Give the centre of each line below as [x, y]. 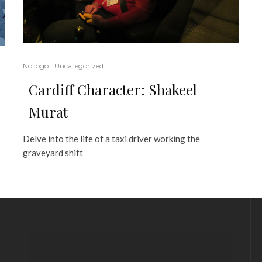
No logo [36, 66]
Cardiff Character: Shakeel [113, 90]
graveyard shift [53, 153]
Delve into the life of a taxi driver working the [111, 139]
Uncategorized [79, 66]
